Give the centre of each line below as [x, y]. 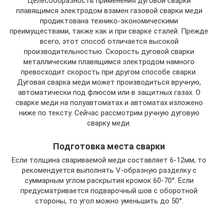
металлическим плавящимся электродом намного [109, 62]
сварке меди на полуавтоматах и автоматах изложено [109, 103]
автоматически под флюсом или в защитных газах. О [109, 93]
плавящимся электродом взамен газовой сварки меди [109, 11]
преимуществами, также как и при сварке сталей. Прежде [109, 31]
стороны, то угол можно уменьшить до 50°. [109, 201]
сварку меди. [109, 123]
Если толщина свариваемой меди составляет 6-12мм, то [109, 160]
